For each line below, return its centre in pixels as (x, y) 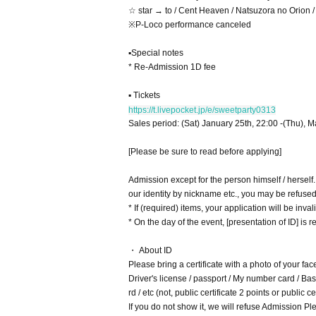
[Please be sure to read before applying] (205, 152)
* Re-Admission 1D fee (172, 67)
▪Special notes (156, 53)
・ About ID (150, 250)
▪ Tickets (144, 95)
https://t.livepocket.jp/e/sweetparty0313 (202, 110)
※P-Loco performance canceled (190, 25)
